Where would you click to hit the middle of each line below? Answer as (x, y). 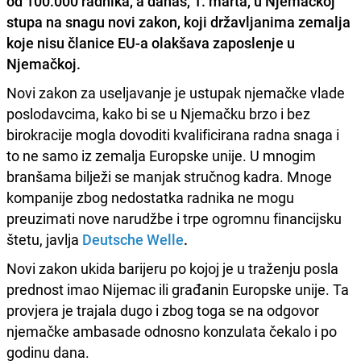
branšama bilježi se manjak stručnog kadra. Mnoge (169, 176)
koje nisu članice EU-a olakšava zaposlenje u (151, 42)
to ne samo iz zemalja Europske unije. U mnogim (161, 155)
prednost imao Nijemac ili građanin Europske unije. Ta (178, 289)
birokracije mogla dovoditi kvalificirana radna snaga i (173, 134)
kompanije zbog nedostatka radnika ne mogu (150, 197)
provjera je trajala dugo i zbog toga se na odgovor (163, 310)
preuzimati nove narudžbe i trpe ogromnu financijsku (174, 218)
